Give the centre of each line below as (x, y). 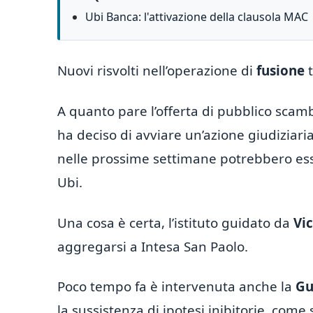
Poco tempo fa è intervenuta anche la (176, 287)
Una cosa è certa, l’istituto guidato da (175, 223)
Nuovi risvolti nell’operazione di (157, 71)
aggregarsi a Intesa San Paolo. (153, 246)
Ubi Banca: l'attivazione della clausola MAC (197, 17)
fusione (281, 71)
